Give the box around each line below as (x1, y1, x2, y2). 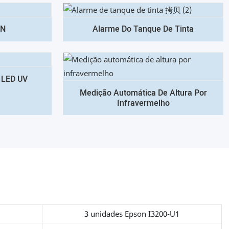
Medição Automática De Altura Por (79, 86, 207, 99)
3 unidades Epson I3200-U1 (84, 208, 180, 219)
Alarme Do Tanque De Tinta (93, 23, 194, 36)
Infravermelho (117, 97, 170, 109)
